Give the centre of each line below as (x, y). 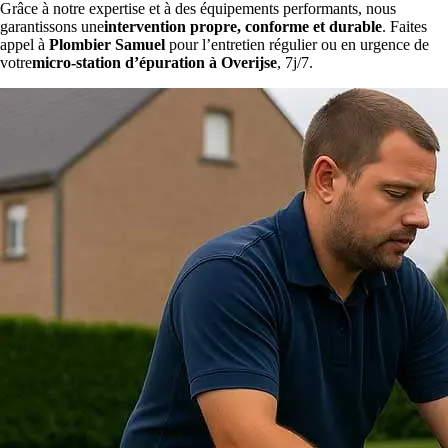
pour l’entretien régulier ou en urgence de (297, 45)
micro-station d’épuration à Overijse (154, 63)
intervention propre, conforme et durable (243, 27)
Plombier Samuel (107, 45)
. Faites (404, 27)
